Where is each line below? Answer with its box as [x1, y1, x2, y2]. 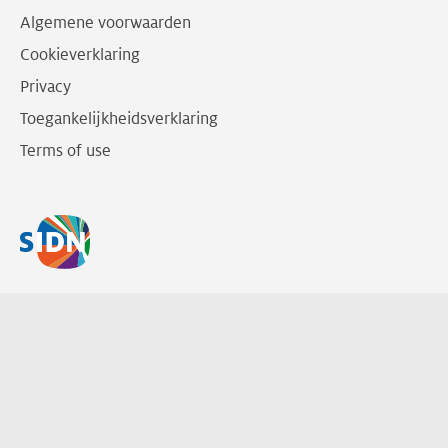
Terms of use [20, 141, 111, 160]
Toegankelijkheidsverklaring [20, 109, 218, 128]
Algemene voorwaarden [20, 13, 191, 32]
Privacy [20, 77, 71, 96]
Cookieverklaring [20, 45, 140, 64]
